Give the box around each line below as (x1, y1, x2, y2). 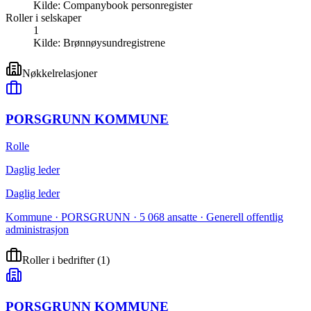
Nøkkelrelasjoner (22, 67, 97, 79)
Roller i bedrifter (22, 254, 94, 267)
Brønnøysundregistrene (63, 36, 165, 49)
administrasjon (6, 224, 69, 236)
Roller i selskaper (6, 11, 81, 24)
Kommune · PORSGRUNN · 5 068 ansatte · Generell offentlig (6, 211, 283, 224)
